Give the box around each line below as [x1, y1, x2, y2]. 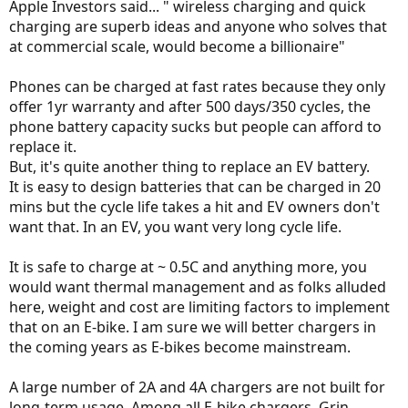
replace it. [9, 136, 76, 157]
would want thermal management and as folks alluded [9, 276, 386, 297]
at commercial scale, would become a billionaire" [9, 36, 345, 56]
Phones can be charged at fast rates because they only [9, 76, 385, 97]
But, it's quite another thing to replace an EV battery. [9, 156, 370, 177]
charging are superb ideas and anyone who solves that [9, 15, 387, 36]
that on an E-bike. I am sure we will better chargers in [9, 316, 376, 337]
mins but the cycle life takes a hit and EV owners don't [9, 196, 380, 217]
